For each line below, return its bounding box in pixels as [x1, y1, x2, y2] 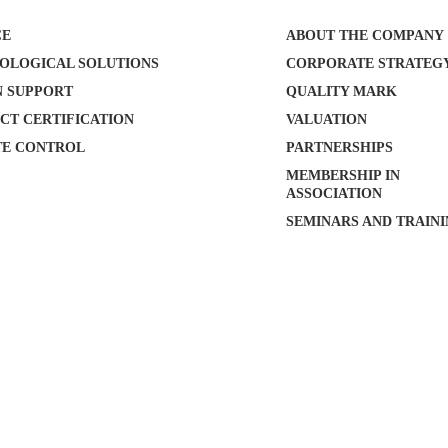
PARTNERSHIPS [286, 140, 394, 155]
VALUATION [286, 112, 368, 127]
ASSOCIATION [286, 186, 383, 201]
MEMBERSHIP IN [286, 168, 401, 183]
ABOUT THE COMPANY [286, 28, 445, 43]
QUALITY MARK [286, 84, 398, 99]
